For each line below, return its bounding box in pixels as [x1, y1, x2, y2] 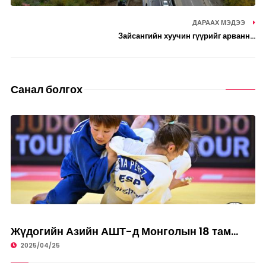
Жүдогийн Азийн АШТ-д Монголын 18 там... [10, 223, 238, 239]
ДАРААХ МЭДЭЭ [192, 17, 248, 27]
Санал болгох [10, 81, 83, 97]
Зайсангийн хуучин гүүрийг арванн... [118, 30, 256, 42]
